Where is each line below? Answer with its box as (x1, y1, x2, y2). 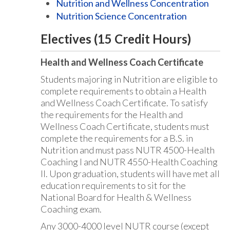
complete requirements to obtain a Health (41, 85, 206, 97)
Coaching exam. (41, 203, 102, 215)
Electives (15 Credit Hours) (41, 31, 191, 46)
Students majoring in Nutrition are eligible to (41, 73, 218, 85)
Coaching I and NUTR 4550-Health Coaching (41, 156, 218, 167)
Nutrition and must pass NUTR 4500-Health (41, 144, 215, 156)
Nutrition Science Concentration (56, 10, 187, 22)
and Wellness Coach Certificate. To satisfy (41, 97, 208, 108)
